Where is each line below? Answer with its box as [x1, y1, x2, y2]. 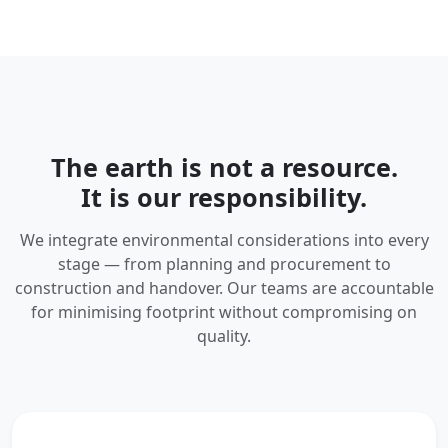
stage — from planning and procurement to [57, 253, 391, 275]
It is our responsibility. [81, 180, 367, 214]
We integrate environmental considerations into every [19, 229, 429, 251]
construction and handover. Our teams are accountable [14, 277, 434, 299]
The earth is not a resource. [50, 150, 398, 184]
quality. [197, 325, 251, 347]
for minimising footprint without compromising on [31, 301, 417, 323]
